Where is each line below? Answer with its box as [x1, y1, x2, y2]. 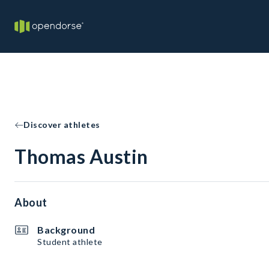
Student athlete [37, 237, 103, 247]
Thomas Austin [14, 145, 148, 168]
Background [37, 224, 95, 235]
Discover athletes [23, 119, 100, 130]
